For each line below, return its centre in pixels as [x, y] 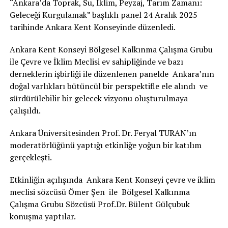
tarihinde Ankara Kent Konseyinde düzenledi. [92, 27]
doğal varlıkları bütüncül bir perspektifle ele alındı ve [108, 86]
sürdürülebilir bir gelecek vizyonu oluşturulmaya [98, 98]
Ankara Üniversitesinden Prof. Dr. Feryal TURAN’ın [103, 133]
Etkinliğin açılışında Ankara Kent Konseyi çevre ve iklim [112, 180]
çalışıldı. [25, 110]
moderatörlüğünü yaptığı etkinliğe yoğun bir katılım [105, 145]
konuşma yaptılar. [42, 216]
